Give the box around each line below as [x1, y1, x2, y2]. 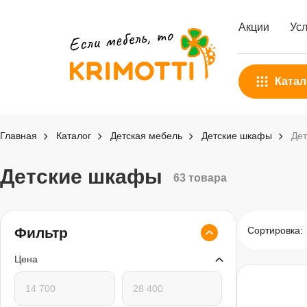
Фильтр [14, 225, 68, 241]
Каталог [56, 130, 91, 141]
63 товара [173, 172, 227, 184]
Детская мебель [110, 130, 182, 141]
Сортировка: [247, 224, 303, 236]
